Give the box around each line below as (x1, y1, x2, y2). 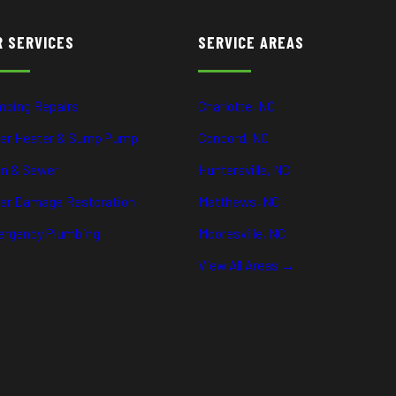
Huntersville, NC (197, 161, 290, 178)
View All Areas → (197, 256, 294, 273)
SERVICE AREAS (197, 32, 304, 52)
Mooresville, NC (197, 225, 286, 241)
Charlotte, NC (197, 97, 275, 114)
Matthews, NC (197, 193, 279, 209)
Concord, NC (197, 129, 269, 146)
